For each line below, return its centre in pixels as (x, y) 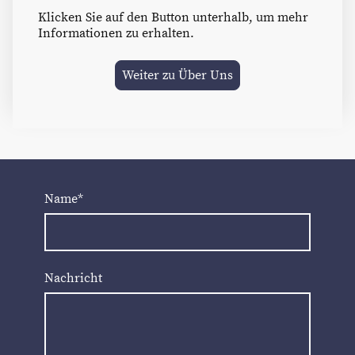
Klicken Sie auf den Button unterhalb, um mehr (173, 18)
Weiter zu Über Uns (177, 76)
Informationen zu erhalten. (118, 34)
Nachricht (73, 279)
